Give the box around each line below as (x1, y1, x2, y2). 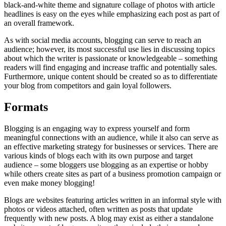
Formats (4, 100, 48, 114)
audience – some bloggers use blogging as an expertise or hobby (4, 160, 208, 169)
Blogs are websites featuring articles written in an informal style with (4, 196, 221, 205)
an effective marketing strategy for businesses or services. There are (4, 142, 218, 151)
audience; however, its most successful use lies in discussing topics (4, 45, 215, 54)
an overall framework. (4, 19, 74, 28)
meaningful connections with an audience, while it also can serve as (4, 133, 218, 142)
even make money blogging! (4, 179, 95, 188)
